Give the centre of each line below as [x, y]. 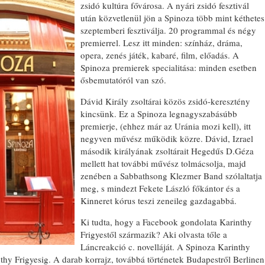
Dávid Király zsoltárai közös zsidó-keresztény [165, 101]
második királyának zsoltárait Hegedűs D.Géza [167, 151]
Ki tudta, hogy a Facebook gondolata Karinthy [166, 222]
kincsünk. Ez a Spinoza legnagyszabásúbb [159, 114]
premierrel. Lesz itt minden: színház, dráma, [161, 43]
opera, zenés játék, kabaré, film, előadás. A [160, 55]
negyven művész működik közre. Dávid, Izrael [167, 138]
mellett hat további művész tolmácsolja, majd [163, 163]
